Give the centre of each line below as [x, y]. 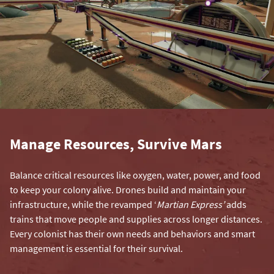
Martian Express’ [191, 205]
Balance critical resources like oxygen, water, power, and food [135, 175]
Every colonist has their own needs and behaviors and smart [132, 234]
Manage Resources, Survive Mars [116, 144]
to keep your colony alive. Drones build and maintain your [128, 190]
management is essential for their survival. [96, 249]
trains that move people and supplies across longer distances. [136, 219]
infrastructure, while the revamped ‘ [83, 205]
